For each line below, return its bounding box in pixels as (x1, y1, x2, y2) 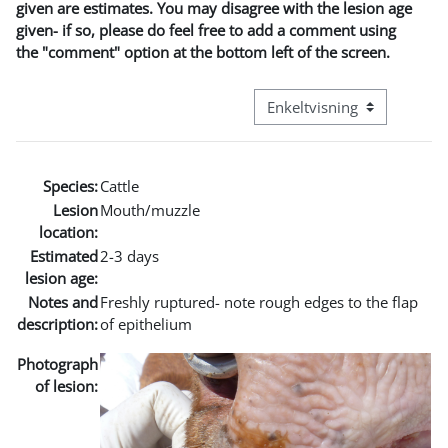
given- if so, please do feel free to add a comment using (16, 19, 396, 40)
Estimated (30, 245, 98, 266)
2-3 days (100, 245, 159, 266)
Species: (43, 175, 98, 196)
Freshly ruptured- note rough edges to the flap (100, 291, 418, 312)
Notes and (28, 291, 98, 312)
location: (39, 221, 98, 242)
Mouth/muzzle (100, 199, 200, 220)
